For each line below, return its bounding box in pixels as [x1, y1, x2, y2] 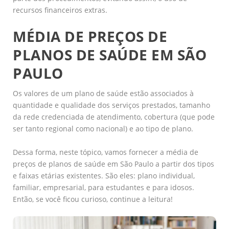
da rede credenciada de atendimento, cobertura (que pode [13, 112, 215, 122]
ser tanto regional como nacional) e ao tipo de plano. [13, 124, 193, 134]
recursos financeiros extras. [13, 5, 107, 15]
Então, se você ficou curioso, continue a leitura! [13, 194, 173, 204]
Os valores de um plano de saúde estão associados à [13, 88, 194, 99]
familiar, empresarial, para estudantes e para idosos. [13, 182, 194, 192]
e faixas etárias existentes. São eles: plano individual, [13, 170, 195, 180]
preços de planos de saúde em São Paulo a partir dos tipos [13, 158, 214, 169]
